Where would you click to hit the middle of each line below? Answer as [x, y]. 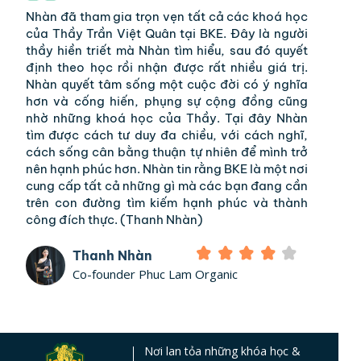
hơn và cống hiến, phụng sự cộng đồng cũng [167, 101]
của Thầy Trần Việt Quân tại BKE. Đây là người [167, 33]
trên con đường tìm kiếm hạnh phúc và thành [167, 202]
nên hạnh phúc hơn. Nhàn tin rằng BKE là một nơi [167, 168]
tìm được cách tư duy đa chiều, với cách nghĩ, [167, 135]
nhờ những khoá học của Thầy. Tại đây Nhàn [167, 118]
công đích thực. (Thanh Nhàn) [114, 219]
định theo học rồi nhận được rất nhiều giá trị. [167, 67]
